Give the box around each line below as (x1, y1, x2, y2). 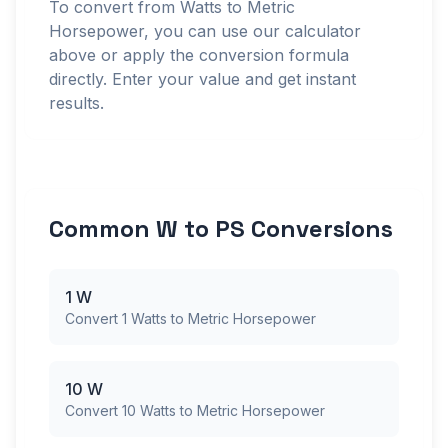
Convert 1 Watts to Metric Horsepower (65, 310, 316, 327)
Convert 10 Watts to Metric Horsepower (65, 402, 325, 419)
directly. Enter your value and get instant (49, 69, 356, 89)
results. (49, 93, 104, 113)
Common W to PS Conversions (49, 213, 393, 244)
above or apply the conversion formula (49, 45, 349, 65)
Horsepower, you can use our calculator (49, 21, 361, 41)
